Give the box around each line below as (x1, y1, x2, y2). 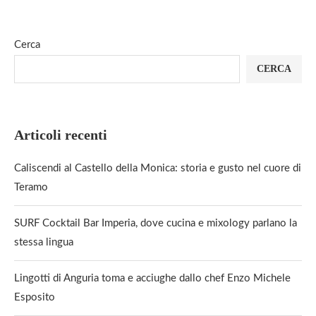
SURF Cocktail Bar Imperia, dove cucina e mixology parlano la (14, 218, 297, 229)
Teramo (14, 182, 48, 193)
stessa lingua (14, 237, 73, 248)
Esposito (14, 292, 55, 303)
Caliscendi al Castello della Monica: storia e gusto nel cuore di (14, 163, 301, 174)
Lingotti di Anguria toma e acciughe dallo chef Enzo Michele (14, 273, 291, 284)
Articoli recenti (14, 127, 107, 142)
